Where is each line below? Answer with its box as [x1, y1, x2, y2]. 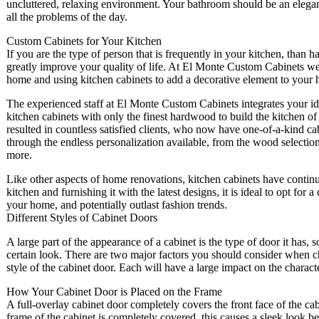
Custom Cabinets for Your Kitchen [6, 35, 162, 48]
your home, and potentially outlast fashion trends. [6, 199, 227, 211]
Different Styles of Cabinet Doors [6, 211, 157, 224]
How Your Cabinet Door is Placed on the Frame [6, 286, 222, 298]
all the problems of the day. [6, 11, 127, 23]
